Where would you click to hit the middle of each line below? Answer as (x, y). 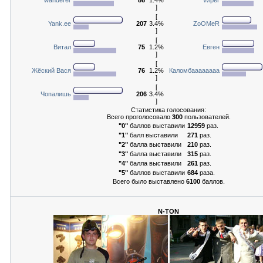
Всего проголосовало (139, 117)
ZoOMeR (206, 23)
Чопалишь (56, 94)
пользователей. (206, 117)
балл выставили (153, 135)
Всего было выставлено (149, 181)
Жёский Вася (51, 70)
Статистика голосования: (168, 109)
